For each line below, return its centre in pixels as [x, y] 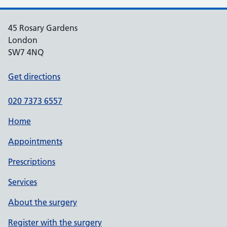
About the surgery [43, 202]
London [23, 40]
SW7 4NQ [26, 52]
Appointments [35, 141]
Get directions [34, 77]
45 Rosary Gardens [43, 28]
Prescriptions [32, 162]
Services [23, 182]
